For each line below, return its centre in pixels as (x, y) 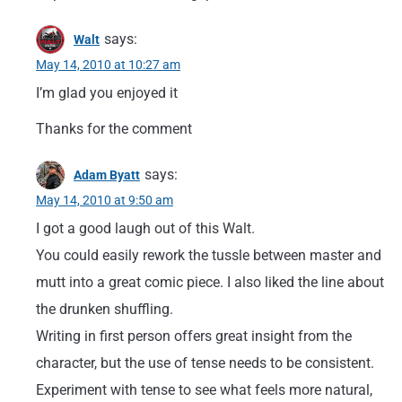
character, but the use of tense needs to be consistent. (205, 363)
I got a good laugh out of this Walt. (145, 228)
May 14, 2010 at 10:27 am (108, 65)
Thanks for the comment (114, 129)
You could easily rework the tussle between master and (209, 255)
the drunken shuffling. (105, 309)
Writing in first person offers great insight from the (194, 336)
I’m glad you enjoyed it (107, 93)
